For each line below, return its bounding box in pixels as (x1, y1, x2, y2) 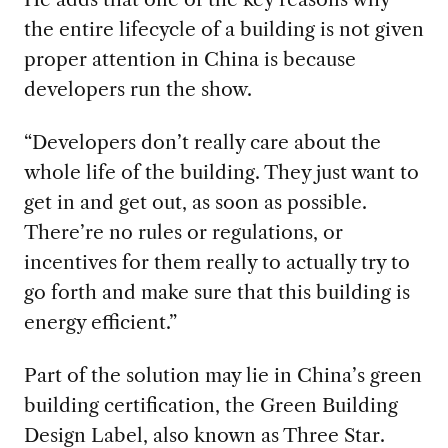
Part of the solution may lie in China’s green (23, 363, 422, 388)
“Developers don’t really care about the (23, 130, 381, 155)
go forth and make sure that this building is (23, 280, 410, 305)
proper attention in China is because (23, 47, 356, 72)
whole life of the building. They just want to (23, 160, 419, 185)
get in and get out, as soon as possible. (23, 190, 367, 215)
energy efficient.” (23, 310, 177, 335)
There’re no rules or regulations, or (23, 220, 343, 245)
